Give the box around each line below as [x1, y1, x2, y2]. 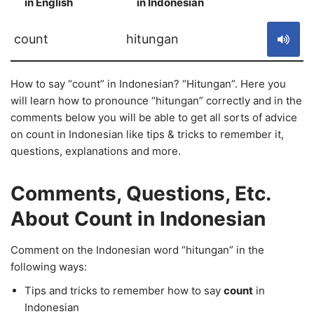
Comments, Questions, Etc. [11, 182, 271, 205]
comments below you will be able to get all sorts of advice [11, 111, 297, 124]
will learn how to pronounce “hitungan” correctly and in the [11, 94, 302, 107]
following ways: [11, 260, 87, 273]
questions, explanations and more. [11, 144, 181, 158]
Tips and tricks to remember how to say [25, 284, 224, 297]
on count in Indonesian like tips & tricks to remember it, [11, 128, 284, 141]
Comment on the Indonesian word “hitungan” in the [11, 243, 264, 257]
